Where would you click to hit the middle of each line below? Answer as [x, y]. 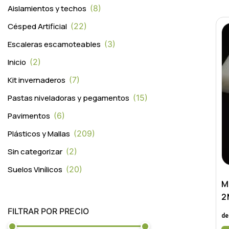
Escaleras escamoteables [54, 44]
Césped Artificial [37, 27]
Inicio [17, 62]
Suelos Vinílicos [35, 170]
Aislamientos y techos [47, 9]
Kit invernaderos [37, 80]
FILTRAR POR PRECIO [48, 211]
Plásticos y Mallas [39, 134]
